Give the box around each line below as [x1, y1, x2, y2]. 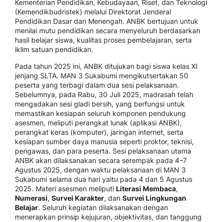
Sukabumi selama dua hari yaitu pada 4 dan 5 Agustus [15, 175, 192, 184]
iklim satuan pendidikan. [15, 45, 93, 54]
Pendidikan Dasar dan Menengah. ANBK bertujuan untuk [15, 17, 198, 26]
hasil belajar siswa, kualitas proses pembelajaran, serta [15, 36, 192, 45]
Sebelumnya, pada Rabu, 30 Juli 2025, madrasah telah [15, 90, 193, 99]
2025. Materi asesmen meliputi [15, 184, 116, 193]
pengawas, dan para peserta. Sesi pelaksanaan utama [15, 147, 191, 156]
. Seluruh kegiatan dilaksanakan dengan [38, 203, 168, 212]
